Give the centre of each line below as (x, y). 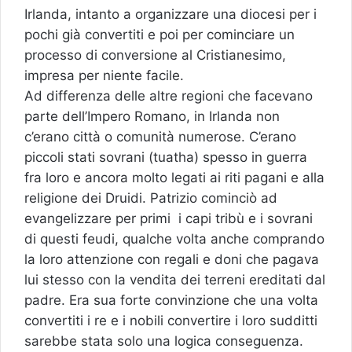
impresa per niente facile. (104, 75)
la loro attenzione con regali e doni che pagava (172, 259)
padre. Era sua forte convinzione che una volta (171, 300)
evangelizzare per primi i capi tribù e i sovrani (169, 218)
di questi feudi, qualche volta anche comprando (174, 238)
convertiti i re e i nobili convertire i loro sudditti (171, 320)
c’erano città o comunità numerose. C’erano (160, 136)
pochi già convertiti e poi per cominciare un (159, 34)
